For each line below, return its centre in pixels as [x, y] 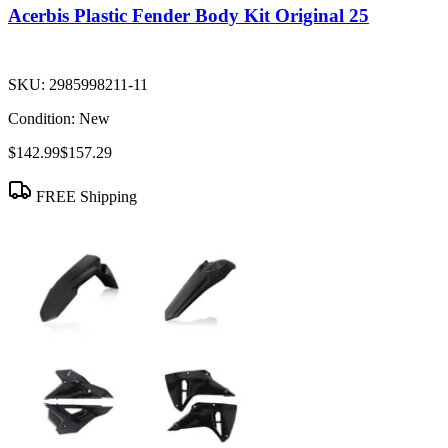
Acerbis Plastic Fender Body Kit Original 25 [188, 15]
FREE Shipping [84, 196]
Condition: [41, 118]
